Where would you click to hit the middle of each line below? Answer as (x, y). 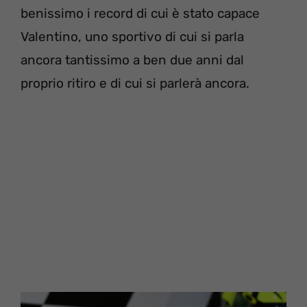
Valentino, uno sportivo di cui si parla (132, 37)
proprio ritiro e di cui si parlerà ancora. (135, 84)
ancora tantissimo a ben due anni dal (132, 60)
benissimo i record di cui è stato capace (140, 14)
